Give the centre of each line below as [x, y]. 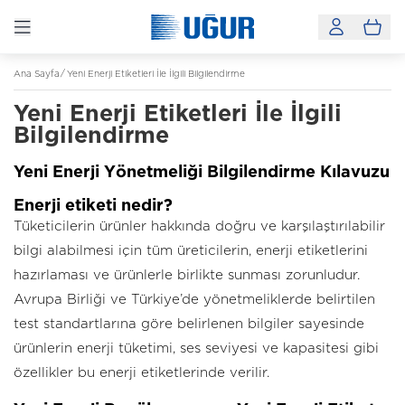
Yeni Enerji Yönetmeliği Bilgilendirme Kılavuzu [202, 173]
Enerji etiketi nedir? [93, 206]
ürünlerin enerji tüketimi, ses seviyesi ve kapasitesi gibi [196, 348]
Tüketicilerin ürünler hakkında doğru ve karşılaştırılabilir [199, 226]
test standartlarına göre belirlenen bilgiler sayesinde [189, 324]
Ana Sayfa [37, 74]
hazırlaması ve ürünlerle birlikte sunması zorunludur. [187, 275]
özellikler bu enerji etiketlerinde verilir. [141, 373]
